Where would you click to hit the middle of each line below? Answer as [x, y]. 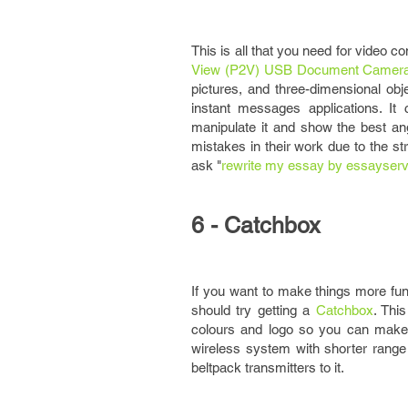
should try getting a [254, 310]
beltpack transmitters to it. [268, 367]
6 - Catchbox [256, 225]
